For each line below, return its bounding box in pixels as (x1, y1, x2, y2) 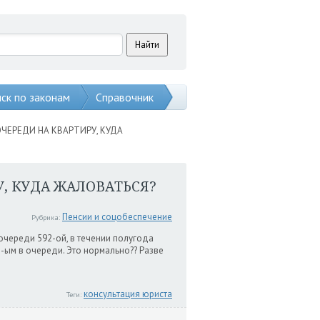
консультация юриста (84, 288, 172, 300)
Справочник (96, 90, 154, 104)
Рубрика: (31, 213, 60, 222)
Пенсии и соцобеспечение (62, 211, 172, 223)
